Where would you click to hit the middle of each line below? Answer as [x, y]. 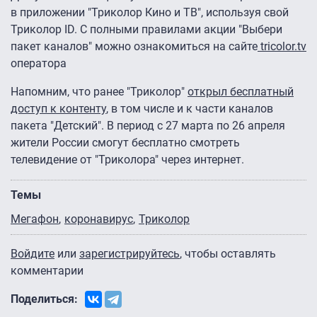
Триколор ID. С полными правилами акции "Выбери [146, 30]
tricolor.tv [282, 47]
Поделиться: [44, 299]
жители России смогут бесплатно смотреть [125, 143]
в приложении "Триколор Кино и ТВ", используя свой [150, 13]
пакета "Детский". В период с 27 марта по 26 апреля [148, 126]
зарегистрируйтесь [129, 254]
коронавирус [99, 219]
